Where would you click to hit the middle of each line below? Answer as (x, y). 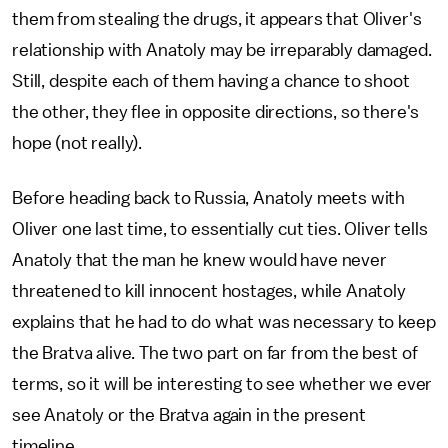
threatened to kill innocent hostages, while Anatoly (209, 290)
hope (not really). (77, 142)
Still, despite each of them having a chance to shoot (211, 80)
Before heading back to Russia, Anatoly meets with (209, 197)
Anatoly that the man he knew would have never (199, 259)
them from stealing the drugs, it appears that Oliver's (217, 18)
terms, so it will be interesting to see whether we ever (222, 383)
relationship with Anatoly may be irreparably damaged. (222, 49)
